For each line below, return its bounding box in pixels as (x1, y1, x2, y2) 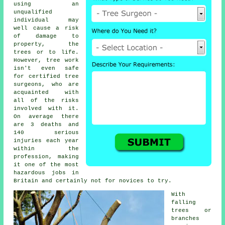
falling (171, 199, 196, 205)
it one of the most (14, 161, 79, 168)
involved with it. (14, 105, 79, 111)
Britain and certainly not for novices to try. (14, 177, 172, 184)
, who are (42, 81, 79, 87)
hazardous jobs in (14, 169, 79, 176)
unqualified (14, 9, 53, 15)
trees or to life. (14, 49, 79, 55)
